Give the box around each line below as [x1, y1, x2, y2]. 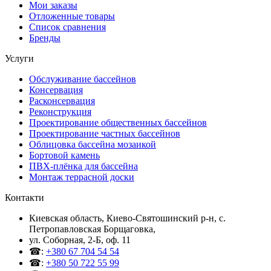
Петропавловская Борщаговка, [29, 224, 155, 234]
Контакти [5, 192, 44, 203]
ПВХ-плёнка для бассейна [29, 161, 138, 171]
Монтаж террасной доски [29, 172, 134, 182]
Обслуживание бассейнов [29, 74, 136, 84]
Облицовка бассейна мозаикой [29, 139, 156, 149]
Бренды [29, 33, 60, 43]
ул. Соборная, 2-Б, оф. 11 [29, 235, 131, 245]
